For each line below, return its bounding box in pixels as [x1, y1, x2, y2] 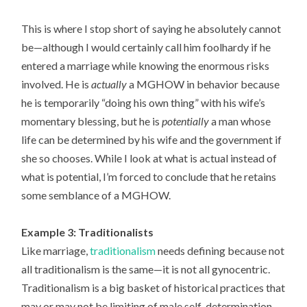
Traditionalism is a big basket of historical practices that [21, 280, 286, 294]
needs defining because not [156, 243, 285, 257]
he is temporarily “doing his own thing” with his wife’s [21, 95, 266, 109]
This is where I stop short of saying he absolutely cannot [21, 21, 282, 35]
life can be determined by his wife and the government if [21, 132, 282, 146]
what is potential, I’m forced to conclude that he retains [21, 169, 277, 183]
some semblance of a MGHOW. [21, 188, 171, 201]
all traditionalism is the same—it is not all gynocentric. [21, 262, 271, 275]
